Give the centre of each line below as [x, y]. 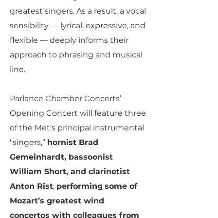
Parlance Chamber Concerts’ [65, 99]
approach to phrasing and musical [76, 55]
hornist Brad [73, 142]
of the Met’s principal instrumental [77, 128]
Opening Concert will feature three [78, 113]
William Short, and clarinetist [70, 172]
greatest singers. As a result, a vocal [78, 11]
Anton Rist [31, 186]
